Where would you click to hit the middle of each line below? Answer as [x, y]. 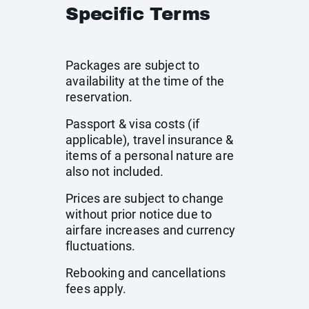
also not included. [115, 171]
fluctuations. [101, 246]
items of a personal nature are [150, 156]
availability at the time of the [145, 81]
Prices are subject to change [145, 198]
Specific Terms [138, 14]
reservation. [99, 97]
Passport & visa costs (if [132, 124]
